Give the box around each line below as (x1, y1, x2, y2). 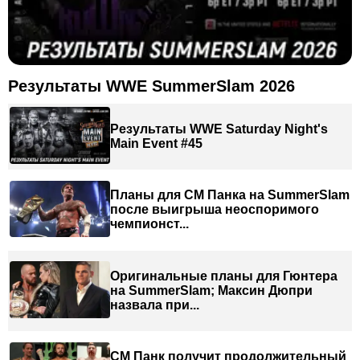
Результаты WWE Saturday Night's (110, 121, 328, 136)
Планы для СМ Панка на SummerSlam (110, 188, 350, 202)
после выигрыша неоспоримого (110, 202, 319, 217)
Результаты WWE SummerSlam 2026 (8, 76, 295, 95)
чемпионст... (110, 217, 189, 231)
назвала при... (110, 297, 199, 312)
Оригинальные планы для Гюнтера (110, 268, 337, 283)
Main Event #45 (110, 136, 202, 150)
